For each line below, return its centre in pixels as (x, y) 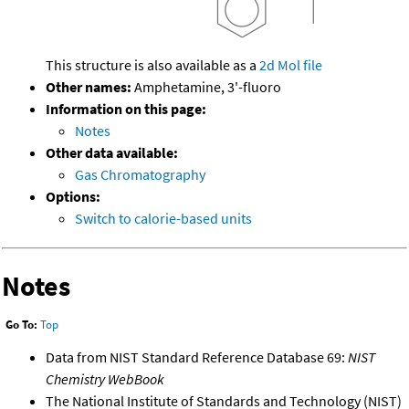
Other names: (89, 87)
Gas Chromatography (140, 175)
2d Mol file (291, 65)
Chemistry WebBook (105, 378)
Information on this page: (126, 109)
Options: (73, 197)
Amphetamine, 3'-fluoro (206, 87)
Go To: (21, 325)
